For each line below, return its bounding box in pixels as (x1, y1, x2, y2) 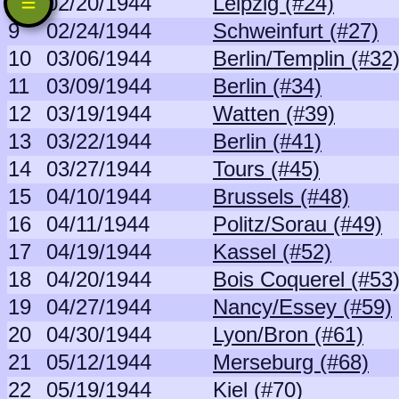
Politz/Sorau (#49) (213, 212, 382, 236)
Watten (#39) (213, 102, 335, 126)
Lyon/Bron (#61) (213, 322, 363, 346)
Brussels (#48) (213, 184, 349, 208)
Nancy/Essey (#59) (213, 295, 392, 319)
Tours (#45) (213, 157, 320, 181)
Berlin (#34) (213, 74, 322, 98)
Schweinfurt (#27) (213, 19, 379, 43)
